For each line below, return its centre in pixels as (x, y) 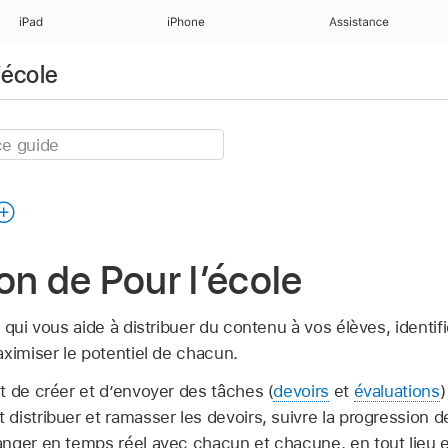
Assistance (359, 22)
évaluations (396, 390)
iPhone (186, 22)
